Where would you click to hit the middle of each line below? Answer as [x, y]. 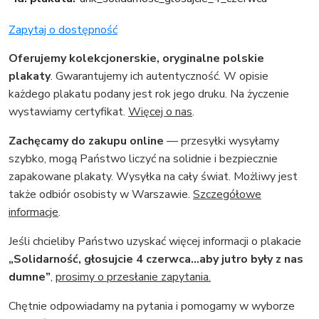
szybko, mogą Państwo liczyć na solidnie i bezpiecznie [143, 158]
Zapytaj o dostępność [63, 30]
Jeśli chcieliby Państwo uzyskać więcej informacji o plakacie [155, 241]
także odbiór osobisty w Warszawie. [101, 194]
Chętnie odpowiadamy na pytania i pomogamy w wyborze [152, 306]
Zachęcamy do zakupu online [86, 141]
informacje [33, 212]
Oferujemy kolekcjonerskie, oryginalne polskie [136, 58]
